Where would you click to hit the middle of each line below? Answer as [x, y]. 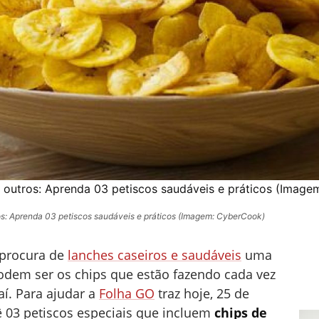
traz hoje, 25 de [202, 294]
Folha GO [127, 294]
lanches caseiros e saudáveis [155, 255]
